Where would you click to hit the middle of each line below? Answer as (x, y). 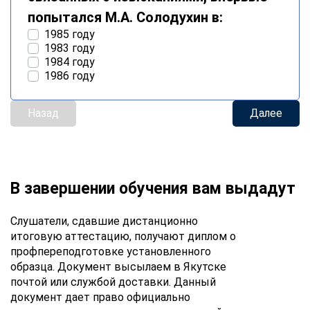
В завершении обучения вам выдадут (153, 188)
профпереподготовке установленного (111, 251)
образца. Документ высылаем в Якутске (118, 266)
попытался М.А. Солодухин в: (125, 17)
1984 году (70, 62)
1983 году (70, 48)
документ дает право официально (100, 297)
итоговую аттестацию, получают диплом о (123, 236)
